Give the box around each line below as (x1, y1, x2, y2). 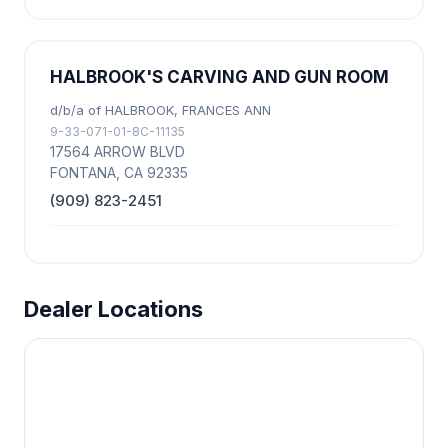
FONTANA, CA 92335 (50, 164, 188, 181)
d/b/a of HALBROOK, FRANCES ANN (50, 102, 271, 118)
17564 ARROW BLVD (50, 143, 185, 160)
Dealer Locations (24, 296, 203, 322)
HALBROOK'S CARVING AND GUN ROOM (50, 67, 389, 87)
